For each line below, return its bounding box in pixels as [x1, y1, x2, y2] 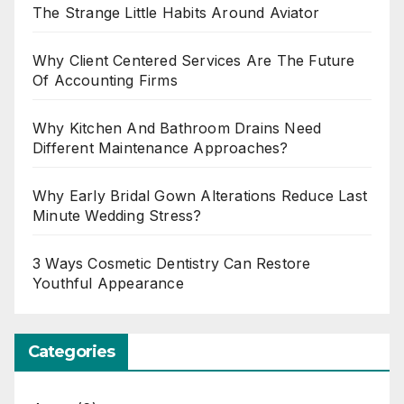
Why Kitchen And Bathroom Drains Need [32, 119, 322, 138]
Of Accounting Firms [32, 71, 178, 90]
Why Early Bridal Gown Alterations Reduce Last [32, 187, 368, 206]
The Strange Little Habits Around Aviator [32, 4, 319, 23]
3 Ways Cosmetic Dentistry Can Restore [32, 254, 311, 273]
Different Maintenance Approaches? [32, 139, 289, 158]
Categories [28, 342, 115, 363]
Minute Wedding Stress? [32, 207, 202, 225]
